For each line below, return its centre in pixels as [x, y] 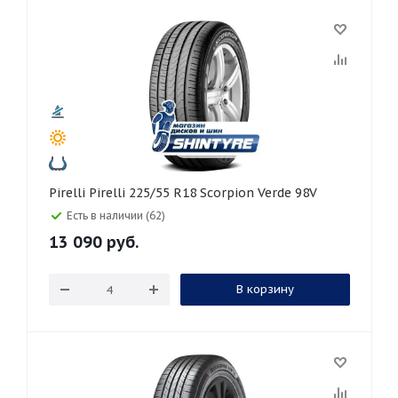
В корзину [265, 289]
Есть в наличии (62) [116, 215]
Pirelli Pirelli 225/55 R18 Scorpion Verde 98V [203, 193]
